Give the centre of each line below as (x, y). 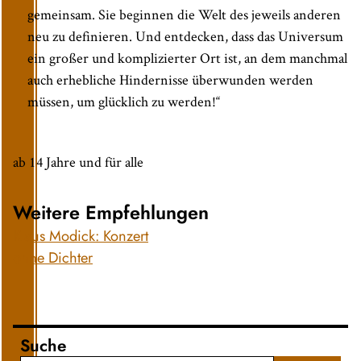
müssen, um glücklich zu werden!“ (124, 101)
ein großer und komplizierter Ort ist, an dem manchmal (187, 58)
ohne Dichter (53, 258)
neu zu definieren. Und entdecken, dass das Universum (185, 36)
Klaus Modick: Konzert (81, 236)
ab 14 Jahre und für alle (78, 162)
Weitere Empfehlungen (111, 213)
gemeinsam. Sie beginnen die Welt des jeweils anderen (184, 14)
